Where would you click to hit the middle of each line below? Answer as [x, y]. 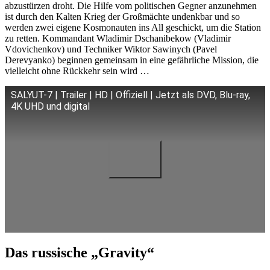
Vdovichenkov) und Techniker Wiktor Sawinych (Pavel [111, 49]
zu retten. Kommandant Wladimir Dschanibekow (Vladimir [118, 38]
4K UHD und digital [50, 106]
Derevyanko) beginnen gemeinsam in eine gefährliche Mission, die [132, 60]
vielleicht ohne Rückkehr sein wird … [77, 71]
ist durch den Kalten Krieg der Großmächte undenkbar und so [122, 16]
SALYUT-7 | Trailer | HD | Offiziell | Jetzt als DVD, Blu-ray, [130, 95]
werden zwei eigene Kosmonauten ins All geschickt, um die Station [133, 27]
